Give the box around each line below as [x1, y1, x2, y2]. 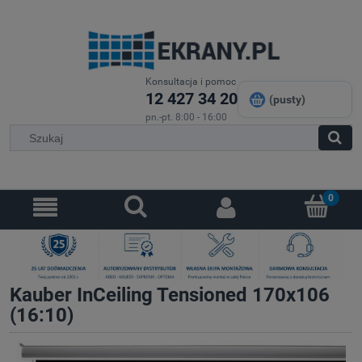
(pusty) [269, 93, 305, 107]
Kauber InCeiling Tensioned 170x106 [10, 284, 330, 307]
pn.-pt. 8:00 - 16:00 [145, 112, 227, 124]
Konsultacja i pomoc [145, 76, 236, 88]
